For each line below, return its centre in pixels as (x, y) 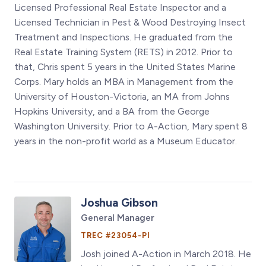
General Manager (118, 218)
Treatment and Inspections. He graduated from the (123, 37)
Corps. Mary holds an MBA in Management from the (124, 82)
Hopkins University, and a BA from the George (112, 112)
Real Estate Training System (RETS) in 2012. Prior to (123, 52)
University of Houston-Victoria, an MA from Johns (122, 97)
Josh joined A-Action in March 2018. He (166, 254)
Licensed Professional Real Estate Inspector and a (120, 8)
